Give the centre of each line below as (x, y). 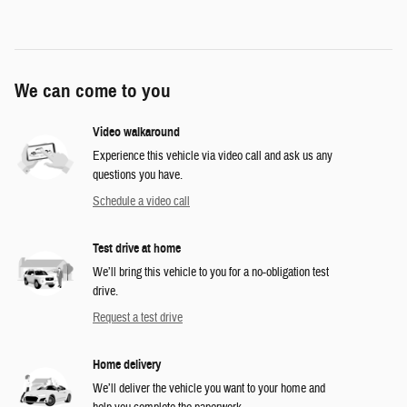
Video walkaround (136, 132)
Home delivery (127, 364)
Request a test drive (138, 318)
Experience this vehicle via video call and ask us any (213, 156)
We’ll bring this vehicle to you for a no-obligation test (211, 272)
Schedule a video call (141, 201)
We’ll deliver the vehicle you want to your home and (209, 388)
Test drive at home (137, 248)
